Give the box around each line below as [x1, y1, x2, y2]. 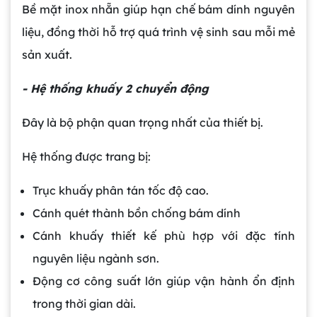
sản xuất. [22, 47, 72, 62]
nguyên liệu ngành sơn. [33, 251, 159, 266]
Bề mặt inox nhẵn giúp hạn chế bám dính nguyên [22, 2, 295, 17]
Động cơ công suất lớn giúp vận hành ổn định [33, 274, 295, 289]
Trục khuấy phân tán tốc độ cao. [33, 183, 209, 198]
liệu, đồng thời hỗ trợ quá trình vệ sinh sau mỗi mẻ [22, 25, 295, 40]
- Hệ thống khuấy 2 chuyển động [22, 81, 209, 96]
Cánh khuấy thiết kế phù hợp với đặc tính [33, 229, 295, 243]
